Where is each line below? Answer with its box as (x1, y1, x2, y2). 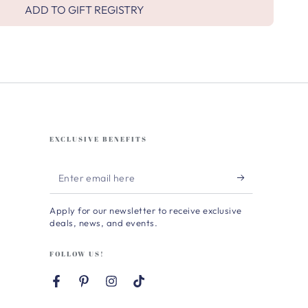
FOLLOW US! (49, 248, 104, 258)
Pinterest (82, 282, 126, 295)
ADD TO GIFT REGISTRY (24, 2, 144, 16)
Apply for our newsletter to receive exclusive (49, 204, 242, 216)
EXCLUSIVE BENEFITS (49, 133, 147, 144)
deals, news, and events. (49, 217, 157, 228)
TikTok (137, 282, 169, 295)
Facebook (55, 282, 102, 295)
